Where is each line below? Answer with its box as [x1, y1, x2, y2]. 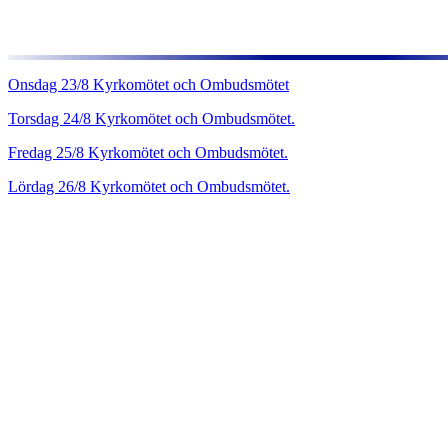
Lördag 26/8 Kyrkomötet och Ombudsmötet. [8, 177, 290, 195]
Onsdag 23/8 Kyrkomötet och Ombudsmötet [8, 75, 289, 93]
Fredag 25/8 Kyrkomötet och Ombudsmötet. [8, 143, 288, 161]
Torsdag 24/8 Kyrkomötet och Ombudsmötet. [8, 109, 295, 127]
